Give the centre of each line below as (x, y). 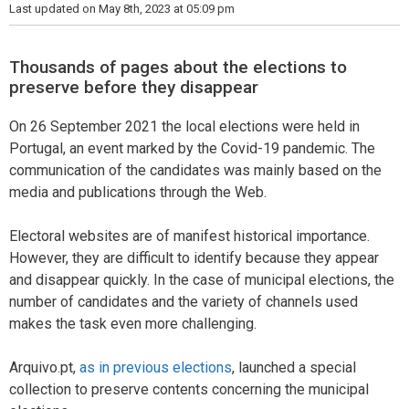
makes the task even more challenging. (133, 324)
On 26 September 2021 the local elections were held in (184, 127)
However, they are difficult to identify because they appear (194, 258)
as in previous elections (156, 368)
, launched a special (294, 368)
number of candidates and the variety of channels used (184, 302)
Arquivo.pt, (44, 368)
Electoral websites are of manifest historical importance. (189, 236)
